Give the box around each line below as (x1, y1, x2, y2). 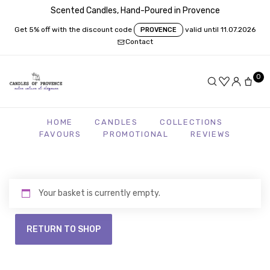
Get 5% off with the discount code (14, 25, 132, 34)
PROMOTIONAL (102, 129, 169, 139)
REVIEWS (190, 129, 231, 139)
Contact (125, 37, 153, 46)
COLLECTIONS (160, 117, 224, 127)
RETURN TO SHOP (27, 224, 101, 234)
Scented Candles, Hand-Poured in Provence (50, 5, 220, 16)
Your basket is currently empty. (39, 187, 160, 198)
